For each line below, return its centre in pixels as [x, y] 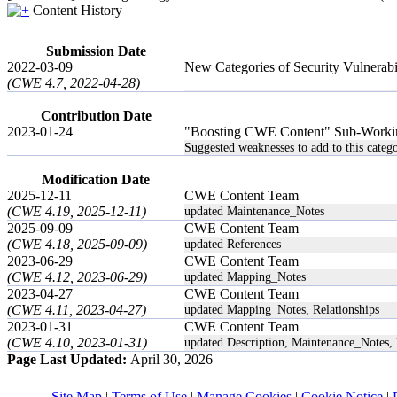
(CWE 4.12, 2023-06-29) [77, 277]
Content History [78, 10]
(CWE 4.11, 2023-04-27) [77, 310]
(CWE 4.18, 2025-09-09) [77, 244]
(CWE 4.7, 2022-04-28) [74, 83]
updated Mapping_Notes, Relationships [282, 309]
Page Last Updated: [69, 359]
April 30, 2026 [171, 359]
